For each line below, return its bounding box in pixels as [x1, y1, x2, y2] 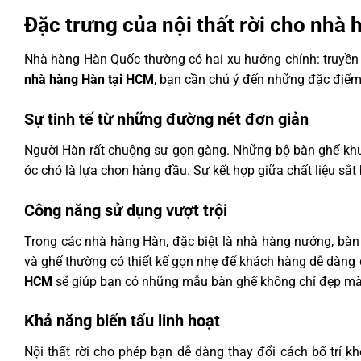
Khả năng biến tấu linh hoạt [24, 311, 220, 331]
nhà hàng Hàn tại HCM [24, 71, 154, 87]
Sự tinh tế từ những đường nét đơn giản [24, 109, 309, 129]
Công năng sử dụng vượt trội [24, 200, 227, 220]
